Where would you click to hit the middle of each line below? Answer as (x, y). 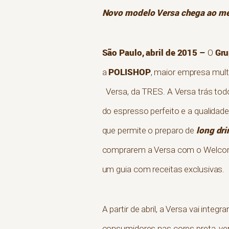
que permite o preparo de (149, 131)
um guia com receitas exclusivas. (163, 169)
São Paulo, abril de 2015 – (155, 53)
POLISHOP (130, 72)
